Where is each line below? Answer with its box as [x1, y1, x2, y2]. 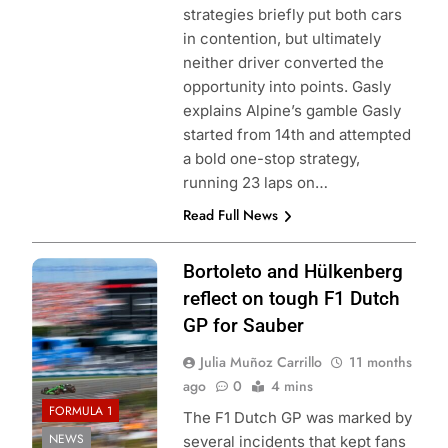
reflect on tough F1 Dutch [182, 287, 400, 311]
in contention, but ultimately [182, 29, 381, 49]
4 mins [270, 376, 313, 397]
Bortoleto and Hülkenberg [182, 260, 403, 284]
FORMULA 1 [49, 401, 112, 420]
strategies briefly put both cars [182, 5, 402, 25]
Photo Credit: [32, 260, 123, 280]
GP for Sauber [182, 314, 304, 338]
